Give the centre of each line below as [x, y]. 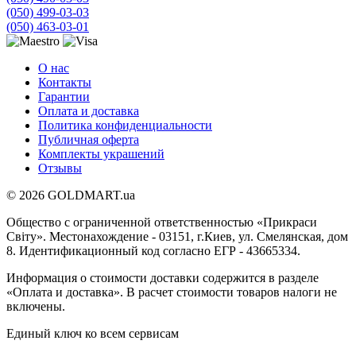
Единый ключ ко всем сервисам [93, 333]
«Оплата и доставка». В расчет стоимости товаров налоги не [172, 292]
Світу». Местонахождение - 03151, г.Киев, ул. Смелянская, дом [177, 236]
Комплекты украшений [101, 153]
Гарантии [64, 96]
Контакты [65, 82]
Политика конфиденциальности [125, 125]
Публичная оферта [89, 139]
